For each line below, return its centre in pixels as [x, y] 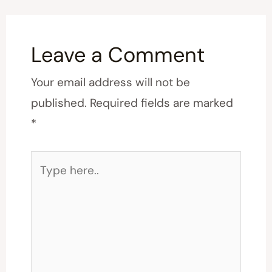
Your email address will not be [110, 82]
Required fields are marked [161, 103]
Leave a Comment [117, 55]
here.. [45, 182]
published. [59, 103]
